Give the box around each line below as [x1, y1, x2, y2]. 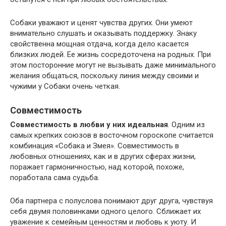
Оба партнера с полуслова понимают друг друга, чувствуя [10, 196, 213, 205]
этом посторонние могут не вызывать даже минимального [10, 60, 216, 70]
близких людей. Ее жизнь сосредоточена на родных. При [10, 49, 211, 59]
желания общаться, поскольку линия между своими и [10, 71, 199, 80]
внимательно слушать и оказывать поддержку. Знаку [10, 28, 197, 38]
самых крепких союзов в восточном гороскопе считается [10, 130, 213, 140]
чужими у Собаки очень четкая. [10, 81, 120, 91]
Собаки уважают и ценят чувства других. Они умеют [10, 18, 193, 27]
